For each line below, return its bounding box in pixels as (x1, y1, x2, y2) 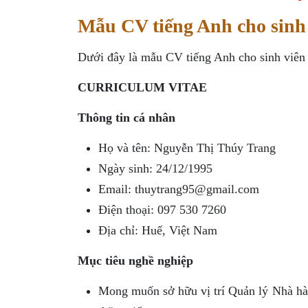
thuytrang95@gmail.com (134, 181, 259, 196)
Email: (98, 181, 135, 196)
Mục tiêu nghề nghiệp (77, 253, 193, 267)
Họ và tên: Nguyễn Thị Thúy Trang (98, 140, 276, 155)
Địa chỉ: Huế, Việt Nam (98, 223, 217, 237)
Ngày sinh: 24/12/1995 (98, 161, 212, 175)
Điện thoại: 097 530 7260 (98, 202, 226, 217)
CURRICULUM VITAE (77, 80, 207, 94)
